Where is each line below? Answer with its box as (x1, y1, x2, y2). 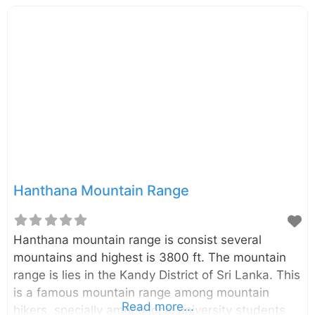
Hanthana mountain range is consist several (13, 232, 262, 247)
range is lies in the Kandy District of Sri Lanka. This (13, 267, 300, 282)
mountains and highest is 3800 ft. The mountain (13, 250, 286, 264)
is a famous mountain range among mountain (13, 285, 269, 300)
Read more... (121, 299, 194, 314)
